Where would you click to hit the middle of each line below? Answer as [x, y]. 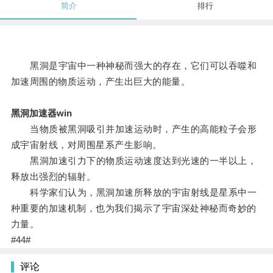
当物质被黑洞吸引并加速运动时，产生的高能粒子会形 [134, 129]
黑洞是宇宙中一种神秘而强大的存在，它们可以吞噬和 [134, 66]
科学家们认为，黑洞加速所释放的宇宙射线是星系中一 [134, 193]
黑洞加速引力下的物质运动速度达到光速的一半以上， [134, 161]
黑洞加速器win [41, 113]
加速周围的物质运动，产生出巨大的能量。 [101, 82]
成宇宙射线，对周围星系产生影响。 [86, 145]
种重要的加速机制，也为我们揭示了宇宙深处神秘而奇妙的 [133, 208]
